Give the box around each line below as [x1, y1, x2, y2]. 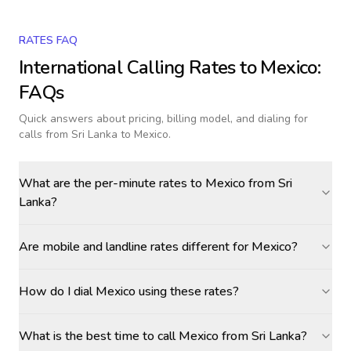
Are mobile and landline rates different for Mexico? [19, 238, 298, 255]
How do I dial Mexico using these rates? [19, 283, 239, 300]
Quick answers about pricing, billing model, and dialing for [19, 111, 308, 126]
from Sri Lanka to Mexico [45, 127, 168, 142]
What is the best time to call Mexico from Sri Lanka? [19, 327, 307, 345]
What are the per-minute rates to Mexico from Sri [19, 175, 292, 192]
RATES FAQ [19, 33, 78, 48]
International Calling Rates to [19, 55, 261, 80]
